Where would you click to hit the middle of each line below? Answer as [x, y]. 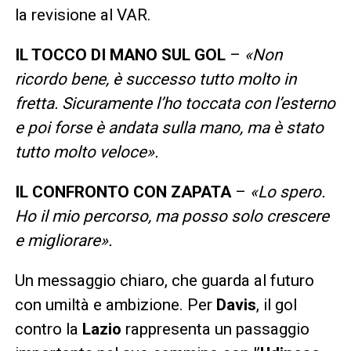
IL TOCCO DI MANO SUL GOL [120, 54]
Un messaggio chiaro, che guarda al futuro [164, 280]
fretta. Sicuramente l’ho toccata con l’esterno [175, 103]
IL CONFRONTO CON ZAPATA [123, 192]
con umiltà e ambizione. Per [115, 304]
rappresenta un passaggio [215, 329]
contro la [48, 329]
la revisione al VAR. [83, 14]
